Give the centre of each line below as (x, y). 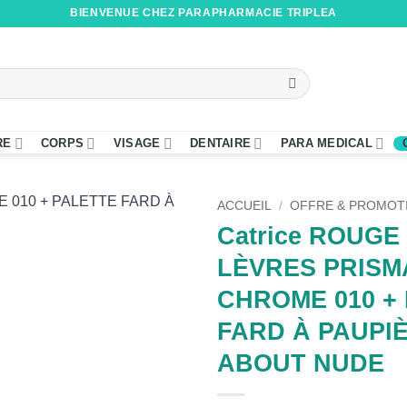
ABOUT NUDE (301, 362)
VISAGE (137, 143)
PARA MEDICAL (326, 143)
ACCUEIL (244, 206)
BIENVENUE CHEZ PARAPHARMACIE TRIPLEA (203, 13)
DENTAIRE (221, 143)
